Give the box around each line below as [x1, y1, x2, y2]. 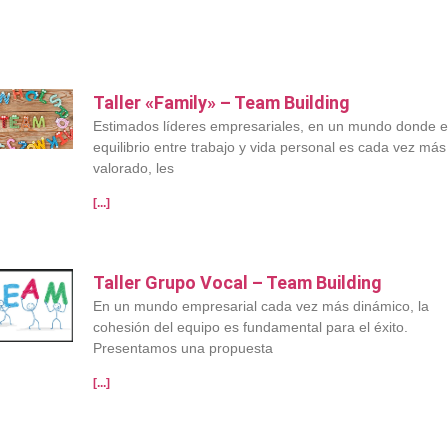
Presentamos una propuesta [93, 340, 274, 357]
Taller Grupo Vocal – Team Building [93, 272, 383, 294]
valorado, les [93, 160, 175, 177]
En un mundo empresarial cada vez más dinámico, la [93, 298, 430, 315]
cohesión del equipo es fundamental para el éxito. [93, 319, 409, 336]
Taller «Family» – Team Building [93, 92, 351, 114]
